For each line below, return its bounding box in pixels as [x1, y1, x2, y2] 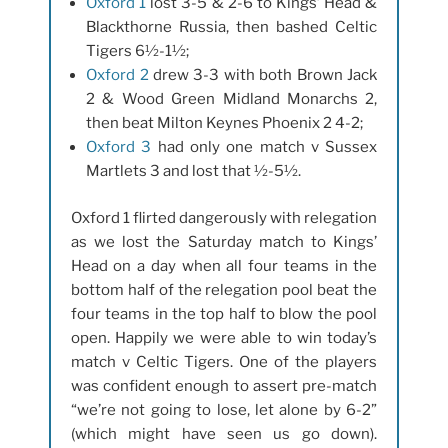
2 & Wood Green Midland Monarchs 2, [86, 90, 378, 109]
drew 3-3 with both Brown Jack [148, 66, 378, 85]
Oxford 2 [86, 66, 149, 85]
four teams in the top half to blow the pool [70, 304, 378, 323]
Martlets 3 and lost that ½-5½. [86, 162, 302, 181]
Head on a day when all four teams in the [70, 256, 378, 275]
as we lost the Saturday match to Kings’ [70, 232, 378, 251]
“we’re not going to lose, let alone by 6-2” [70, 400, 378, 419]
